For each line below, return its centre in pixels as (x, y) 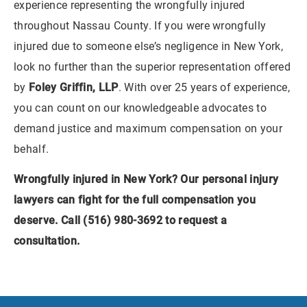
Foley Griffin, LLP (73, 87)
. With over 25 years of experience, (204, 87)
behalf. (32, 149)
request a (203, 221)
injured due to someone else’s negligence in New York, (148, 46)
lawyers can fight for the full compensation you (135, 200)
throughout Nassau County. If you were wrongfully (140, 25)
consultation (45, 241)
